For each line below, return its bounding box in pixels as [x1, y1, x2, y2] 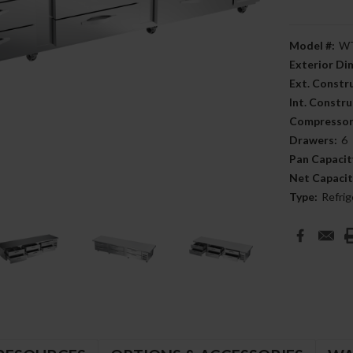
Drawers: [289, 133, 337, 147]
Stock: [289, 237, 323, 251]
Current [289, 221, 331, 234]
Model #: [289, 39, 335, 52]
